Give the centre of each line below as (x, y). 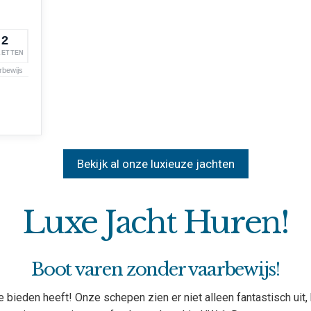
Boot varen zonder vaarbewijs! (155, 269)
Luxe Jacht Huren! (155, 222)
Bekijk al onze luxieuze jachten (155, 163)
